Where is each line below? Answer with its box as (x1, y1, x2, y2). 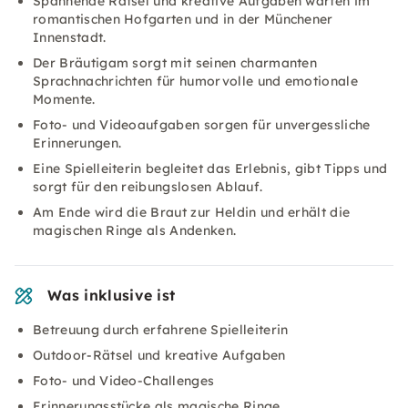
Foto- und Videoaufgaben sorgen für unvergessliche (33, 117, 371, 133)
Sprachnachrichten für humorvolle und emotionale (33, 73, 359, 89)
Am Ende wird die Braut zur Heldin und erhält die (33, 204, 351, 220)
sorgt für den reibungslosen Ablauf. (33, 178, 263, 195)
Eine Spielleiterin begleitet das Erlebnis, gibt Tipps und (33, 160, 388, 177)
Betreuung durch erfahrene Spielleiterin (33, 321, 289, 338)
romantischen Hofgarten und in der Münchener (33, 11, 333, 27)
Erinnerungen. (33, 135, 122, 151)
